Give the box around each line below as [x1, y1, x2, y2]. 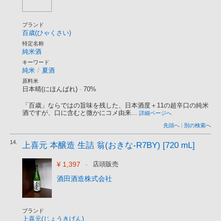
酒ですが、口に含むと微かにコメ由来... [22, 109, 137, 116]
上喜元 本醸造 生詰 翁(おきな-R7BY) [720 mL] [22, 140, 195, 150]
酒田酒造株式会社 [57, 175, 112, 183]
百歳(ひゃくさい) [22, 29, 71, 37]
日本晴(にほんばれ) [22, 85, 77, 93]
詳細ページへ [139, 110, 172, 116]
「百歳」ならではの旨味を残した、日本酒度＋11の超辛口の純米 [22, 102, 209, 109]
